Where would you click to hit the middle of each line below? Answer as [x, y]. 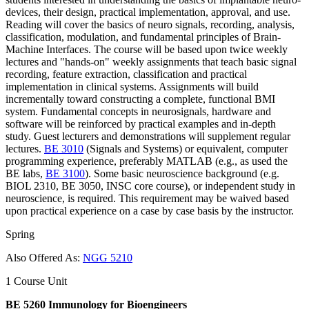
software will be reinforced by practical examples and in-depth [141, 123]
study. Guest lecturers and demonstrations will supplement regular [148, 136]
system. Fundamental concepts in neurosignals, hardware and [138, 111]
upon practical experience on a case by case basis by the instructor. [150, 210]
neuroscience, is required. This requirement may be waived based [147, 198]
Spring [20, 234]
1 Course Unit [36, 281]
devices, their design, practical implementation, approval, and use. [148, 12]
